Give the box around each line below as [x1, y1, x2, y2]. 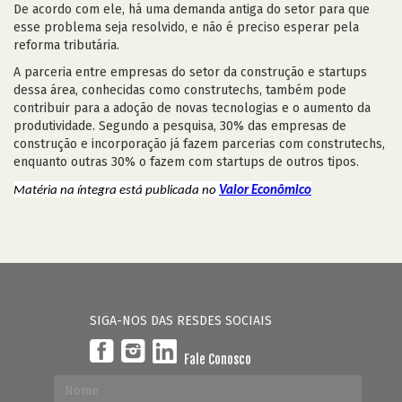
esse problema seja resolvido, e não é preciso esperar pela [13, 20, 359, 35]
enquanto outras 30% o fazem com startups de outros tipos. [13, 154, 359, 170]
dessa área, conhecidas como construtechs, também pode [13, 83, 346, 98]
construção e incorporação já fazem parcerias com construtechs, [13, 136, 385, 152]
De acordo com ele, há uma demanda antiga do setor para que [13, 2, 370, 17]
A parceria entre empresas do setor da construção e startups [13, 65, 367, 80]
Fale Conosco [184, 352, 251, 367]
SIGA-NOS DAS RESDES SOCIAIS [90, 313, 272, 328]
